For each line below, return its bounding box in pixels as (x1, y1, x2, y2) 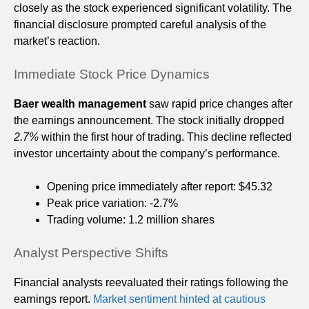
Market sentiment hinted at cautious (93, 292, 266, 305)
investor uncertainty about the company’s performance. (14, 147, 280, 159)
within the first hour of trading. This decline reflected (39, 130, 292, 143)
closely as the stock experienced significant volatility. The (14, 1, 292, 14)
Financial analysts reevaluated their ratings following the (14, 276, 288, 288)
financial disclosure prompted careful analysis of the (14, 18, 266, 30)
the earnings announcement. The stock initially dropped (14, 114, 284, 126)
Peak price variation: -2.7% (47, 197, 178, 209)
